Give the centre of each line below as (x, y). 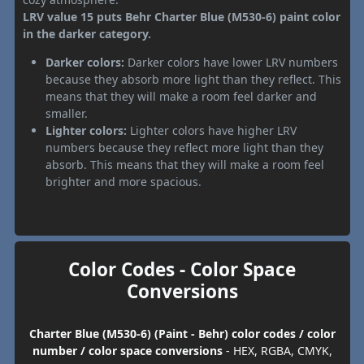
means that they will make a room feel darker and (181, 96)
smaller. (67, 113)
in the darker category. (87, 33)
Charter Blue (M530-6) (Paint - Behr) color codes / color (182, 333)
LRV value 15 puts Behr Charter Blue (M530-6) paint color (182, 16)
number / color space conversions (127, 350)
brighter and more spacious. (123, 181)
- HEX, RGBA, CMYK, (277, 350)
